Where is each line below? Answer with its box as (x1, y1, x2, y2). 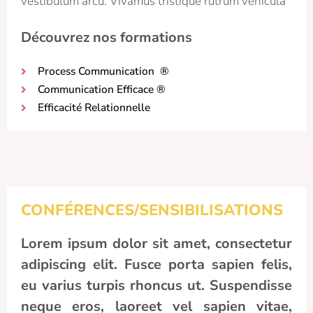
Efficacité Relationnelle (37, 100, 150, 115)
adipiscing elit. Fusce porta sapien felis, (21, 255, 292, 275)
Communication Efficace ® (37, 82, 166, 97)
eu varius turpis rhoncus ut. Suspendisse (21, 276, 292, 296)
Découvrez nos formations (21, 28, 192, 48)
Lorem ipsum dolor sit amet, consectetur (21, 234, 292, 254)
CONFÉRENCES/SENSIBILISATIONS (21, 200, 283, 221)
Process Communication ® (37, 64, 169, 79)
